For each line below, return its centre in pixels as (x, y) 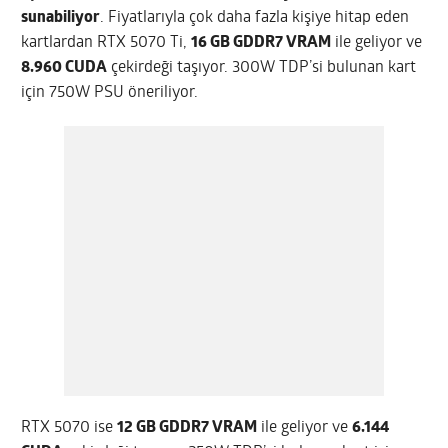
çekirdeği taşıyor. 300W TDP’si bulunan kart (262, 68)
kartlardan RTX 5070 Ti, (106, 43)
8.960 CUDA (64, 68)
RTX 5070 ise (69, 428)
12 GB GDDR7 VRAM (187, 428)
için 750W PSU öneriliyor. (110, 93)
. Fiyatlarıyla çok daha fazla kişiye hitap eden (255, 18)
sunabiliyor (61, 18)
